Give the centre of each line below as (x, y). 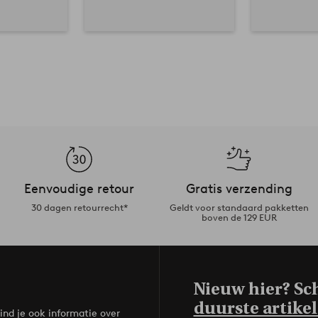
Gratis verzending (239, 188)
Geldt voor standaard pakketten (239, 207)
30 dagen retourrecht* (79, 207)
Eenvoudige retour (79, 188)
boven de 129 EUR (239, 217)
